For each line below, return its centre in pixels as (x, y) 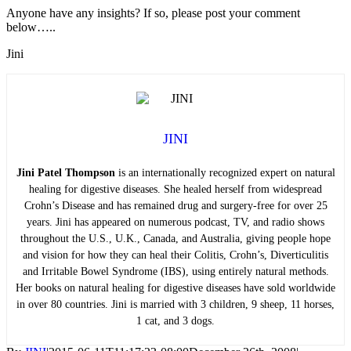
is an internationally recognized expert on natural (225, 172)
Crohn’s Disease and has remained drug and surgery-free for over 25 (175, 205)
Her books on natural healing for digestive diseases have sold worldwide (175, 288)
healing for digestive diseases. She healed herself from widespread (175, 189)
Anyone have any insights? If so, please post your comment (153, 13)
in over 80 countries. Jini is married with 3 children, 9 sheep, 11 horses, (175, 304)
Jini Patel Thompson (65, 172)
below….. (31, 27)
